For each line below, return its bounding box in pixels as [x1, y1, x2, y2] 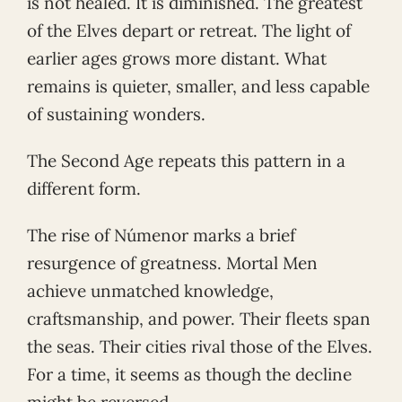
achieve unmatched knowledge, [27, 279, 274, 301]
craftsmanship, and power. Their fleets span [27, 307, 371, 329]
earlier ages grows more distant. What [27, 48, 327, 70]
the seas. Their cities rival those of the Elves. [27, 335, 372, 357]
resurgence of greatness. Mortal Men [27, 251, 318, 274]
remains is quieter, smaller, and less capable [27, 75, 370, 98]
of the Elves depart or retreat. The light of [27, 20, 351, 42]
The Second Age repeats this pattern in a [27, 149, 345, 171]
